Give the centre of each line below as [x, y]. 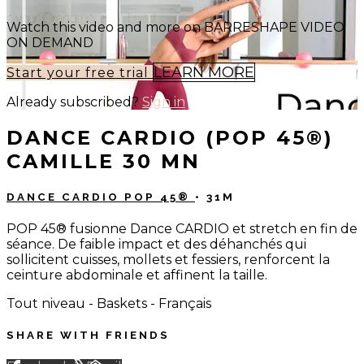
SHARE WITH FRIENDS [88, 336]
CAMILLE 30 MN [104, 161]
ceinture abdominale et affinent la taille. [137, 275]
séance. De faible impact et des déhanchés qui [156, 244]
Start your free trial [80, 72]
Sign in [164, 102]
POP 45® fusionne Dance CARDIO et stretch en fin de [182, 228]
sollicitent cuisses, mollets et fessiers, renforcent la [168, 259]
